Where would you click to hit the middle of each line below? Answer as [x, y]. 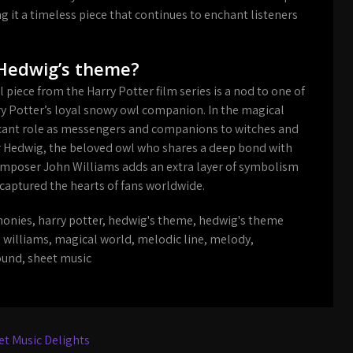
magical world [93, 239]
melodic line [171, 239]
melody [230, 239]
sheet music [59, 258]
